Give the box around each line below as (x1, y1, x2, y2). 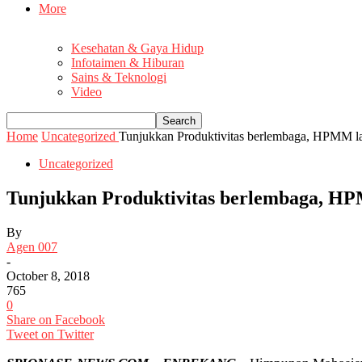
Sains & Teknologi (71, 70, 166, 85)
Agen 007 (6, 239, 57, 254)
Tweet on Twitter (6, 326, 94, 341)
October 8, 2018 (6, 268, 90, 283)
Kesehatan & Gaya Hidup (71, 41, 204, 56)
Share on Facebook (6, 312, 105, 326)
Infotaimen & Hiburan (71, 56, 184, 70)
